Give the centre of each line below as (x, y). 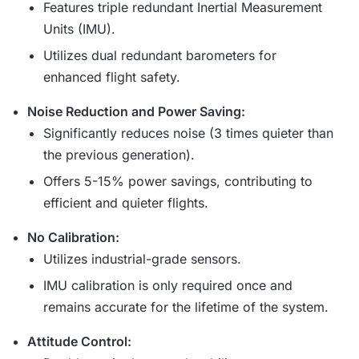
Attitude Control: (79, 342)
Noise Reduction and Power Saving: (136, 112)
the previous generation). (119, 155)
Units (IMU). (79, 29)
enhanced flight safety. (112, 77)
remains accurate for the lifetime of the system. (186, 307)
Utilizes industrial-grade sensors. (142, 259)
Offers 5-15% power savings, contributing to (178, 182)
